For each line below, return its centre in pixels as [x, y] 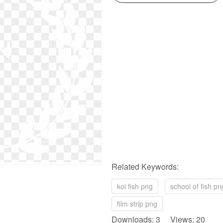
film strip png [137, 204]
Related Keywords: [145, 167]
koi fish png [135, 186]
